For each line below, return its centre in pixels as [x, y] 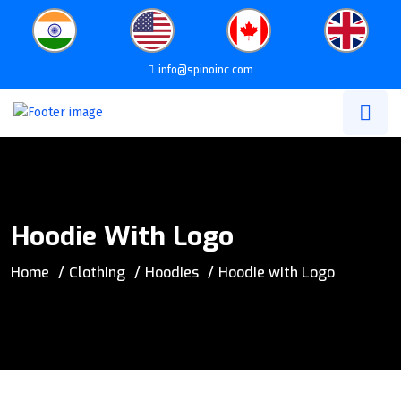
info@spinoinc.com [206, 70]
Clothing [97, 272]
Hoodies [172, 272]
